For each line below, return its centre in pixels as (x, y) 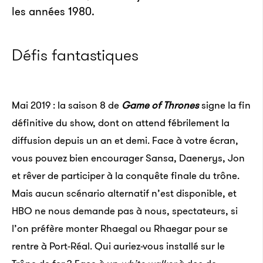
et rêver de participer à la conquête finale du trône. (126, 176)
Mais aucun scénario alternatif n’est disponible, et (124, 193)
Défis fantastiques (75, 55)
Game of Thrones (160, 105)
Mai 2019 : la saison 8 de (67, 105)
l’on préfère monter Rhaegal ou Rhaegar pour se (120, 228)
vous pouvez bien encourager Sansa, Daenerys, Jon (128, 158)
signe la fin (225, 105)
